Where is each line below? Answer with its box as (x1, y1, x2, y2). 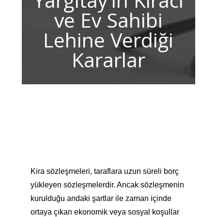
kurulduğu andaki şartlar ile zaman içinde (30, 194, 171, 202)
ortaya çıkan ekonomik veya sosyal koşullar (30, 208, 179, 216)
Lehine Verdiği (43, 26, 174, 53)
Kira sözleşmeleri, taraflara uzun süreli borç (30, 167, 179, 175)
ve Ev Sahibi (54, 6, 163, 33)
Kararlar (71, 46, 145, 73)
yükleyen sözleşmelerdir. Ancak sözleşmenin (30, 181, 184, 189)
